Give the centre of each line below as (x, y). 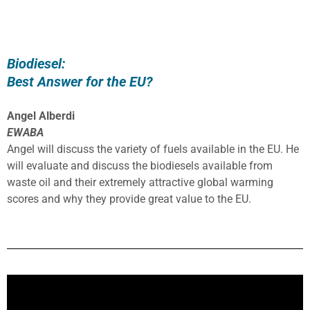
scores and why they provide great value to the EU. (129, 199)
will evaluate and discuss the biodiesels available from (140, 165)
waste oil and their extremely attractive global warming (140, 182)
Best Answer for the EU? (80, 81)
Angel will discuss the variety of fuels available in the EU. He (153, 149)
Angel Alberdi (41, 116)
